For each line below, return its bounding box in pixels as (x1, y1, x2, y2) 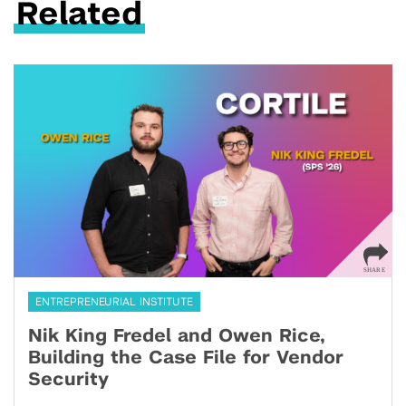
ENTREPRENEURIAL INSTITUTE (35, 296, 193, 308)
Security (28, 371, 109, 390)
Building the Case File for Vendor (28, 349, 343, 368)
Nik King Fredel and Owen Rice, (28, 327, 325, 346)
